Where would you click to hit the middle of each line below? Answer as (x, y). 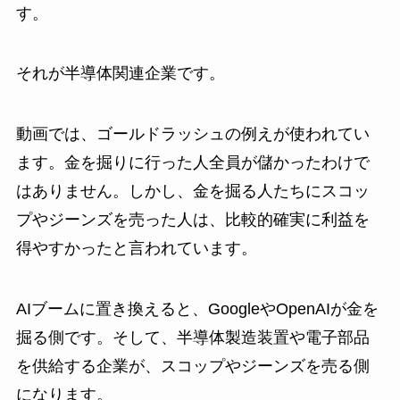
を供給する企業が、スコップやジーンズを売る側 (192, 367)
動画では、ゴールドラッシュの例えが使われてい (192, 134)
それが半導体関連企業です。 (120, 74)
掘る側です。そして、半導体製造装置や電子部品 (192, 338)
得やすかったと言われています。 (136, 249)
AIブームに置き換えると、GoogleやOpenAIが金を (197, 309)
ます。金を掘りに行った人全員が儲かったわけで (192, 163)
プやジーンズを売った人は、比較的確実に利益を (192, 220)
